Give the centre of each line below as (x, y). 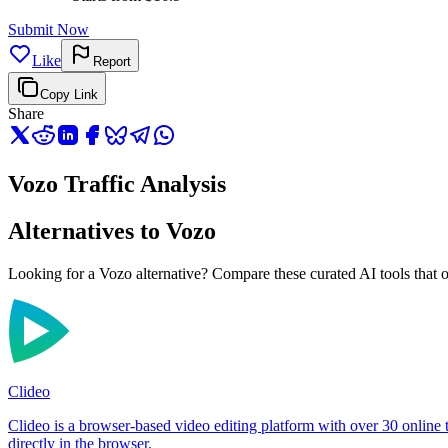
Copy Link (69, 95)
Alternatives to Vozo (112, 230)
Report (112, 62)
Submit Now (48, 30)
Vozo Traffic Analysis (117, 184)
